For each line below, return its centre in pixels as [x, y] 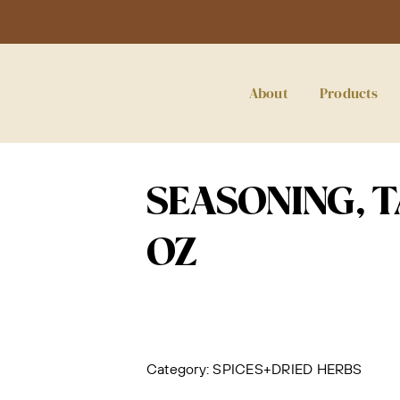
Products [349, 93]
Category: [180, 369]
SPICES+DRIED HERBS [287, 369]
